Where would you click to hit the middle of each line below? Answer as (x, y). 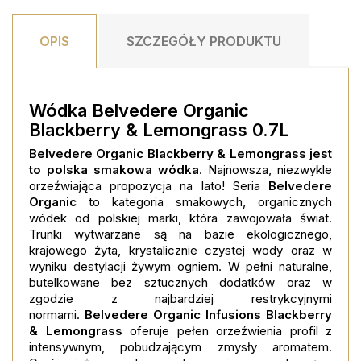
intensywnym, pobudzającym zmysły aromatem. (180, 347)
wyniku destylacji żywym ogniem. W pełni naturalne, (180, 266)
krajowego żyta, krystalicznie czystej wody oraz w (180, 250)
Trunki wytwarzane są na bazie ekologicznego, (180, 234)
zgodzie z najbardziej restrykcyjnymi (180, 299)
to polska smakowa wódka (114, 170)
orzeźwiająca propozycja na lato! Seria (149, 186)
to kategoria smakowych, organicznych (204, 202)
